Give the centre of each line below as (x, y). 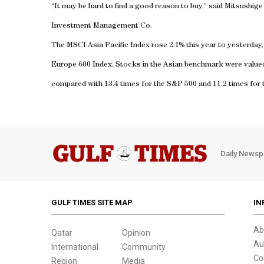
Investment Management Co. (102, 26)
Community (144, 247)
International (75, 247)
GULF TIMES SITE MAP (92, 202)
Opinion (136, 233)
